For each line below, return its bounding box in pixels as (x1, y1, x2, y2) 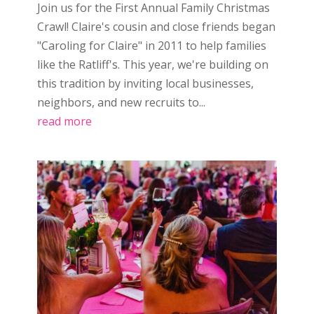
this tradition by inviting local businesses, (36, 75, 254, 91)
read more (36, 113, 92, 129)
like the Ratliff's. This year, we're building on (36, 56, 268, 72)
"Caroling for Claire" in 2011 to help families (36, 37, 266, 53)
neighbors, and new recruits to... (36, 94, 205, 110)
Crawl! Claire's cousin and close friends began (36, 18, 275, 34)
